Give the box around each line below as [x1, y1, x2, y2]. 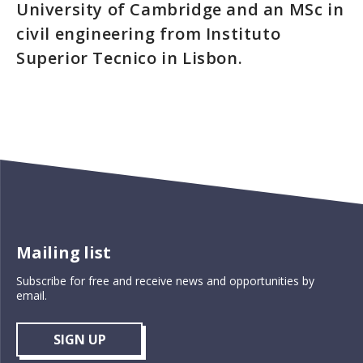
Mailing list [16, 241, 111, 263]
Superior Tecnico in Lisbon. [16, 47, 243, 69]
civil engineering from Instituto [16, 23, 281, 45]
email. [16, 288, 47, 303]
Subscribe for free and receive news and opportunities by [16, 273, 314, 288]
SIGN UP [53, 331, 106, 348]
